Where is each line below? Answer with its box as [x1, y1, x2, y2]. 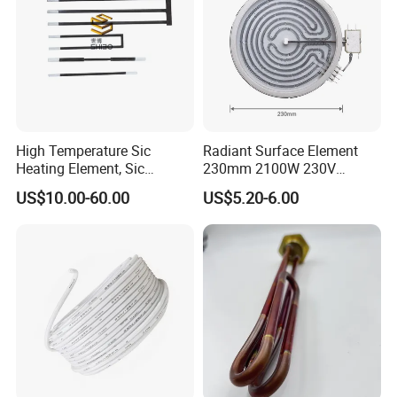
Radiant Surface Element [202, 140, 358, 160]
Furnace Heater [16, 175, 112, 196]
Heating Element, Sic [16, 158, 145, 178]
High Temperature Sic [16, 140, 152, 160]
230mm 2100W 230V [202, 158, 336, 178]
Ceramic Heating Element [202, 175, 361, 196]
